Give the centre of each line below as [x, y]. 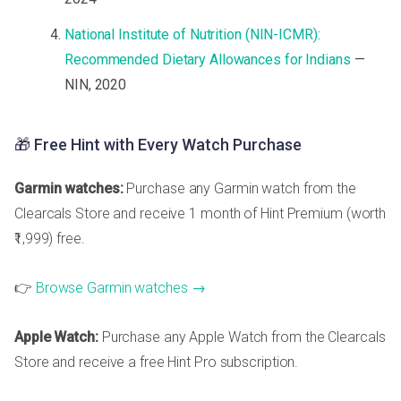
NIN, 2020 [96, 85]
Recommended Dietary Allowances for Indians [208, 60]
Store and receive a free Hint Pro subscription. [157, 363]
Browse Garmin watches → [120, 288]
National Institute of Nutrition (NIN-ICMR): [192, 35]
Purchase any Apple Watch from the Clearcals [242, 337]
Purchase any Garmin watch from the [239, 189]
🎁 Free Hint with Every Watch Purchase [158, 145]
